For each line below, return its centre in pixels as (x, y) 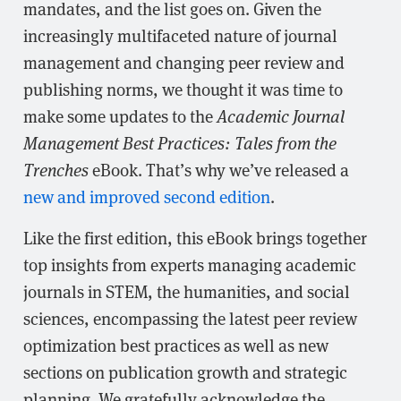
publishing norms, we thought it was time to (183, 89)
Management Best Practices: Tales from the (180, 142)
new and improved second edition (147, 196)
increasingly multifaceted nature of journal (180, 35)
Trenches (56, 169)
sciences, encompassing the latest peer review (190, 318)
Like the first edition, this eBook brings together (195, 237)
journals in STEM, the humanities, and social (187, 291)
